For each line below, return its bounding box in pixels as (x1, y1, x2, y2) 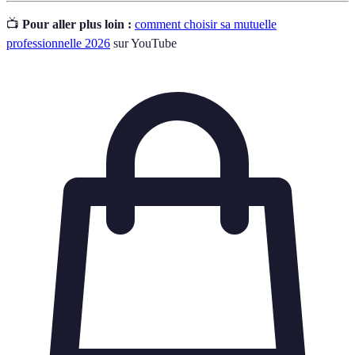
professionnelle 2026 (6, 36, 110, 50)
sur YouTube (110, 36, 177, 50)
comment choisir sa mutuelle (135, 17, 277, 31)
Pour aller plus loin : (22, 17, 132, 31)
